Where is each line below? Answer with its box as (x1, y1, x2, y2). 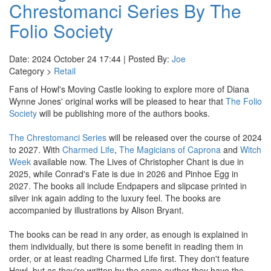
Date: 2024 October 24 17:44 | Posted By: (9, 53, 172, 65)
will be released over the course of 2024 (106, 131, 262, 143)
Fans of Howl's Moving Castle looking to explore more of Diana (9, 83, 249, 95)
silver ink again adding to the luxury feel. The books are (9, 192, 221, 204)
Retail (54, 65, 76, 77)
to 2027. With (9, 143, 62, 155)
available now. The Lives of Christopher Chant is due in (31, 155, 244, 168)
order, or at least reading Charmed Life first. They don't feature (9, 252, 249, 264)
